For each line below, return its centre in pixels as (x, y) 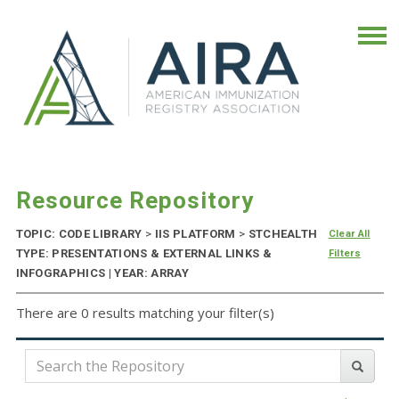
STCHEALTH (281, 234)
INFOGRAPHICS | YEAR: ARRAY (102, 273)
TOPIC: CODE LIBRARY (80, 234)
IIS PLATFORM (195, 234)
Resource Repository (134, 201)
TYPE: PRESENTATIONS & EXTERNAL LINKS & (143, 254)
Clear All (349, 234)
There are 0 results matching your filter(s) (145, 313)
